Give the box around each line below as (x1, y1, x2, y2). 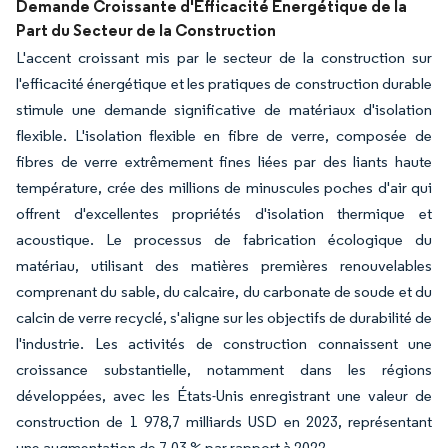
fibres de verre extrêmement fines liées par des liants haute (16, 152, 432, 171)
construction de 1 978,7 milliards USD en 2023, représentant (16, 412, 432, 431)
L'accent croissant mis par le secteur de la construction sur (16, 48, 432, 67)
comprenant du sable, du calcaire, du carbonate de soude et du (16, 282, 432, 301)
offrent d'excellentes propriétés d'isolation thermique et (16, 204, 432, 223)
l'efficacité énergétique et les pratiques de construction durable (16, 74, 432, 93)
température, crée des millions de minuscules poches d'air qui (16, 178, 432, 197)
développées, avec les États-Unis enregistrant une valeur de (16, 386, 432, 405)
